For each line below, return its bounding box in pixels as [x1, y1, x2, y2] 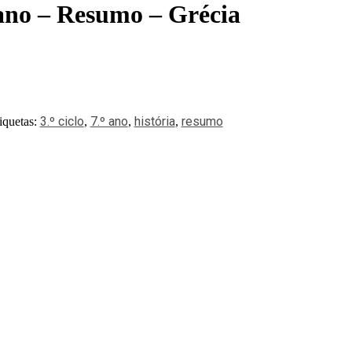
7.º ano [90, 113, 128, 129]
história [134, 113, 175, 129]
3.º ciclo [39, 113, 84, 129]
